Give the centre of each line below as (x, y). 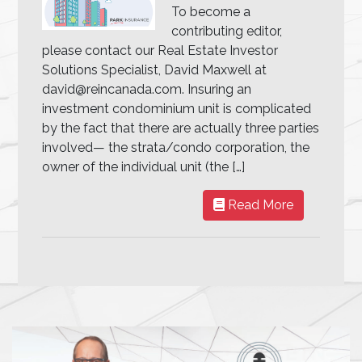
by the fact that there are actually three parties (181, 128)
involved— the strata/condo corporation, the (176, 147)
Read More (259, 204)
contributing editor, (227, 31)
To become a (211, 11)
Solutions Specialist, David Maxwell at (155, 69)
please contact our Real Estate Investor (160, 50)
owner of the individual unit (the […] (144, 166)
